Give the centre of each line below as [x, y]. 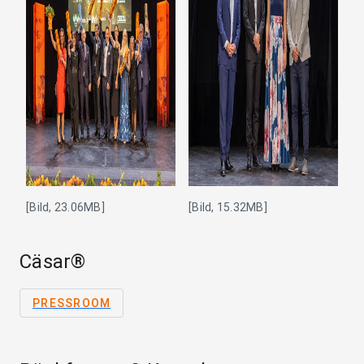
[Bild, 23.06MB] [65, 208]
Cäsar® [53, 262]
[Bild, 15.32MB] [228, 208]
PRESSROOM [72, 303]
